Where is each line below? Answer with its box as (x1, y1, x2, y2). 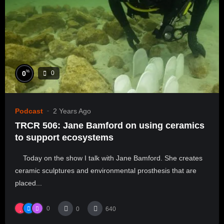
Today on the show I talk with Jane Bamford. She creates (15, 153, 202, 162)
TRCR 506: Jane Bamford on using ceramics (15, 120, 204, 130)
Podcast (15, 106, 43, 115)
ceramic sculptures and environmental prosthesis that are (15, 166, 196, 174)
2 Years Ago (53, 106, 91, 115)
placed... (15, 178, 42, 187)
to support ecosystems (15, 132, 113, 142)
